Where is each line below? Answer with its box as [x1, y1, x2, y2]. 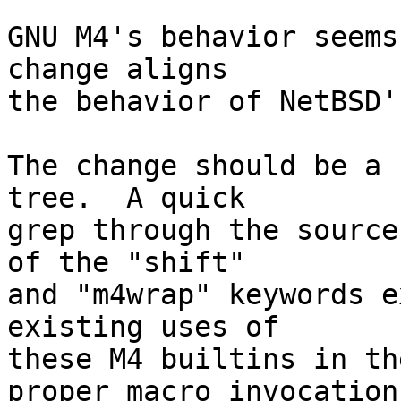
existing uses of [7, 311, 279, 344]
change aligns [7, 53, 228, 86]
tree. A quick [7, 182, 245, 215]
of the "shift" [7, 246, 245, 279]
